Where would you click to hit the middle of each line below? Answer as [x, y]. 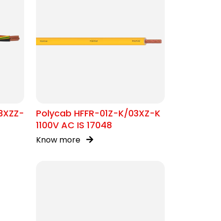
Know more [59, 140]
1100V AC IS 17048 [74, 125]
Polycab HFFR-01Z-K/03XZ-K [98, 113]
